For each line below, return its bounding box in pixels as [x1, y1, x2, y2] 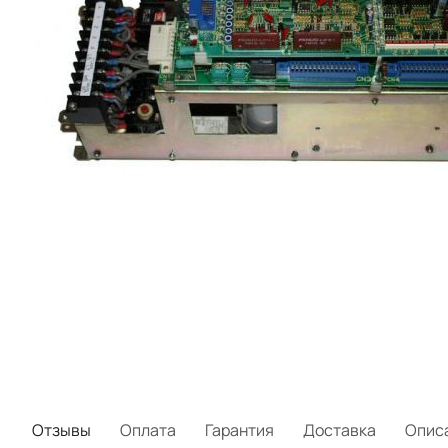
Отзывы [32, 419, 91, 441]
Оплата [120, 419, 176, 441]
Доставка [303, 419, 376, 441]
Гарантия [205, 419, 274, 441]
